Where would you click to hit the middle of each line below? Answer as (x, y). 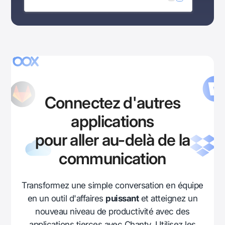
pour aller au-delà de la (113, 140)
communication (113, 159)
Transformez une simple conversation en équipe (113, 186)
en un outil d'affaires (67, 199)
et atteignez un (168, 199)
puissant (122, 199)
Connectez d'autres (113, 103)
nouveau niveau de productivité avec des (113, 212)
